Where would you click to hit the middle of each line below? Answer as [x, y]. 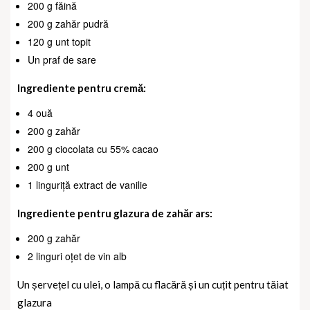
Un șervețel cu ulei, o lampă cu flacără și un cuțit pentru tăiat [153, 285]
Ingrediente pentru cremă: [83, 88]
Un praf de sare [62, 60]
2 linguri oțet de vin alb [77, 256]
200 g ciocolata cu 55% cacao [93, 149]
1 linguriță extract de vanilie [88, 185]
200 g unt [48, 167]
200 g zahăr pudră [68, 24]
